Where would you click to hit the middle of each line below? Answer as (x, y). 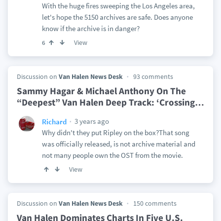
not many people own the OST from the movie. (112, 155)
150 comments (155, 203)
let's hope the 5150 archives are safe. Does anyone (117, 17)
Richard (54, 121)
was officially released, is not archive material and (118, 144)
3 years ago (91, 121)
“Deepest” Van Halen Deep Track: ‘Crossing (106, 102)
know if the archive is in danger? (91, 28)
